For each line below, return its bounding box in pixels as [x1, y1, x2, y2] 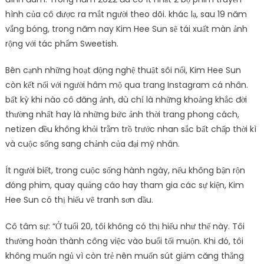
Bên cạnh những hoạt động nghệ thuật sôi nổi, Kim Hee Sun [5, 64, 241, 76]
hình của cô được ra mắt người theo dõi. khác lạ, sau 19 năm [5, 8, 247, 20]
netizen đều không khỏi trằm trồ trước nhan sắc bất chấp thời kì [5, 123, 256, 135]
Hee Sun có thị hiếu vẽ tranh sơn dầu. [5, 193, 153, 206]
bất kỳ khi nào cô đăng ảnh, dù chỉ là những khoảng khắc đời [5, 93, 247, 105]
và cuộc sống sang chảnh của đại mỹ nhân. [5, 137, 180, 150]
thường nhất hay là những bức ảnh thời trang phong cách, [5, 108, 239, 120]
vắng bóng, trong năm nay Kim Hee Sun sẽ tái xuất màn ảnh [5, 22, 247, 35]
